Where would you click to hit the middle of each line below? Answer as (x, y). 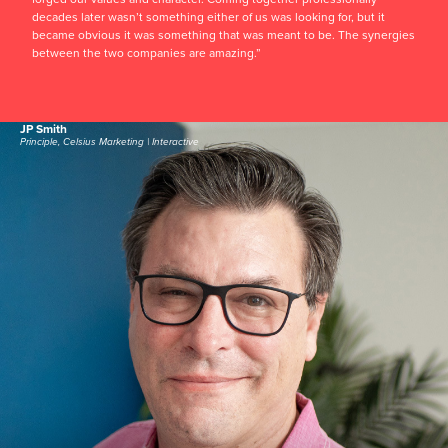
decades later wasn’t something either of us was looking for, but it (208, 17)
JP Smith (43, 128)
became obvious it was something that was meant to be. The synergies (223, 35)
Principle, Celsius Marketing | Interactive (109, 141)
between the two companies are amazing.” (146, 53)
